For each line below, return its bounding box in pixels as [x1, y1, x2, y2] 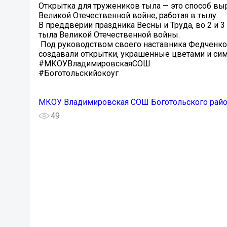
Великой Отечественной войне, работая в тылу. [39, 11, 220, 21]
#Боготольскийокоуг [39, 68, 119, 79]
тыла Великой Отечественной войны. [39, 30, 180, 40]
